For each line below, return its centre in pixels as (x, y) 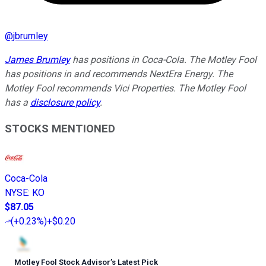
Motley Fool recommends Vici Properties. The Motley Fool (125, 88)
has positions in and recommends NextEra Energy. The (119, 74)
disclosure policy (65, 102)
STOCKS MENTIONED (60, 129)
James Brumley (37, 59)
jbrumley (31, 36)
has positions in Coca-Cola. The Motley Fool (163, 59)
